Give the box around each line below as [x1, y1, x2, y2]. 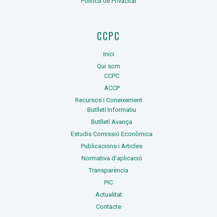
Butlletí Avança [91, 118, 132, 125]
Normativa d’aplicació [81, 154, 142, 162]
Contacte [96, 202, 121, 210]
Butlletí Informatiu [87, 106, 136, 113]
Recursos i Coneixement [75, 96, 142, 104]
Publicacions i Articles [81, 142, 142, 150]
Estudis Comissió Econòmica [71, 130, 153, 138]
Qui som [97, 62, 120, 70]
